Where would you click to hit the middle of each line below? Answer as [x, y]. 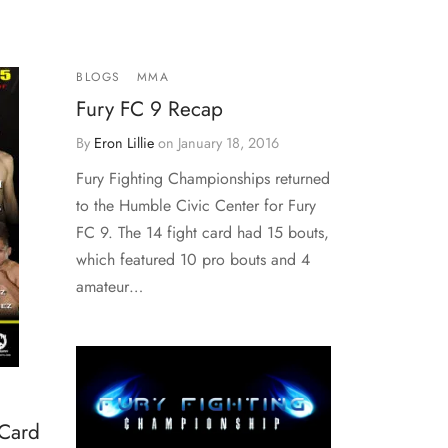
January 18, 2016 [228, 143]
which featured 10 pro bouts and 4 [193, 260]
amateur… [109, 287]
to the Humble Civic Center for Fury [196, 206]
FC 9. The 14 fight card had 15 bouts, [202, 233]
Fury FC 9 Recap [149, 109]
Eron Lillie [124, 143]
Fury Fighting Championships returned [203, 179]
